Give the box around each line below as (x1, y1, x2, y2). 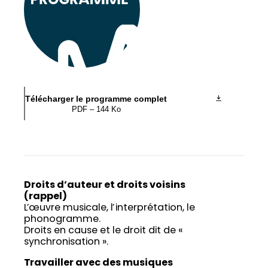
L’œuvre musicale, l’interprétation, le (24, 203, 195, 214)
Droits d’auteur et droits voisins (24, 181, 185, 191)
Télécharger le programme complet (25, 94, 167, 104)
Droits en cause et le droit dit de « (24, 226, 183, 236)
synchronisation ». (24, 237, 108, 248)
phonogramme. (24, 215, 100, 225)
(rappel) (24, 192, 67, 202)
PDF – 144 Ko (71, 105, 121, 114)
